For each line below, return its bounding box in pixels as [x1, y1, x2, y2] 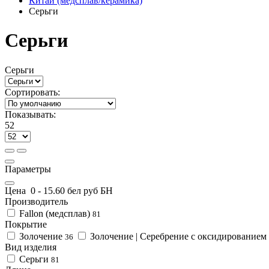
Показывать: [5, 109, 56, 119]
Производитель [5, 196, 68, 207]
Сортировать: [5, 86, 60, 97]
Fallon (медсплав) [19, 208, 90, 219]
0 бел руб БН [60, 185, 113, 196]
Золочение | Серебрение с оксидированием [90, 231, 267, 241]
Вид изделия [5, 241, 56, 252]
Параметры [5, 163, 51, 174]
